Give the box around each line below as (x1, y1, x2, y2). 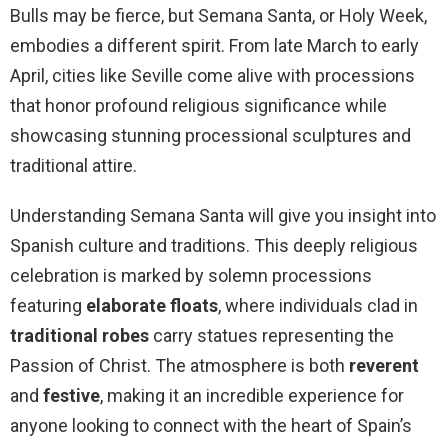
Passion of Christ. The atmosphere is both (10, 355, 349, 377)
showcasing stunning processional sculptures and (10, 125, 411, 147)
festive (43, 385, 100, 407)
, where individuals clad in (218, 295, 418, 317)
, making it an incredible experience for (100, 385, 404, 407)
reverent (349, 355, 419, 377)
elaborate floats (86, 295, 218, 317)
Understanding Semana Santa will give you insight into (10, 205, 436, 227)
